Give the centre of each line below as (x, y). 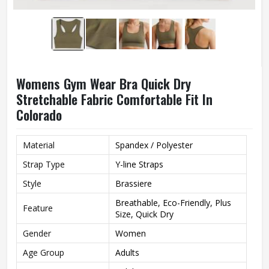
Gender (37, 233)
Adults (127, 252)
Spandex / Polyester (154, 145)
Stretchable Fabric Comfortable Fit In (114, 99)
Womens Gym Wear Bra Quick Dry (104, 83)
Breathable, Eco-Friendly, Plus (173, 203)
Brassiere (134, 183)
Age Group (44, 252)
